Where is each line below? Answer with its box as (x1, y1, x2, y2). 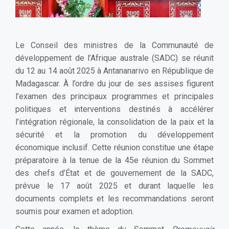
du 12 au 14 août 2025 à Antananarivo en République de (15, 65, 214, 76)
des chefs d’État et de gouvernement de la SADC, (15, 168, 214, 178)
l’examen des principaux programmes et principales (15, 91, 214, 101)
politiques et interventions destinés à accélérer (15, 104, 214, 114)
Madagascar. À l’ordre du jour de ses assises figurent (15, 78, 214, 88)
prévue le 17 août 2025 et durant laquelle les (15, 180, 214, 191)
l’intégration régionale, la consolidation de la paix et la (15, 117, 214, 127)
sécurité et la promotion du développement (15, 129, 214, 140)
